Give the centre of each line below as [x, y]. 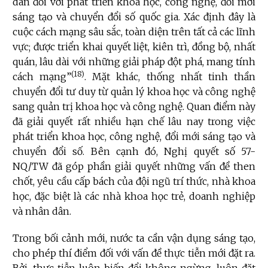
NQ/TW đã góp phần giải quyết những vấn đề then [134, 167]
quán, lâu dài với [49, 62]
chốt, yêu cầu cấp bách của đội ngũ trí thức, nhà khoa [134, 182]
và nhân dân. [42, 211]
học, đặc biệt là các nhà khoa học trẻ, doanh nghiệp [134, 197]
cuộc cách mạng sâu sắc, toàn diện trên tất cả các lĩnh [134, 32]
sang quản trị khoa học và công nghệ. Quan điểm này [134, 107]
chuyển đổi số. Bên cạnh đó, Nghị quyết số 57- [134, 152]
